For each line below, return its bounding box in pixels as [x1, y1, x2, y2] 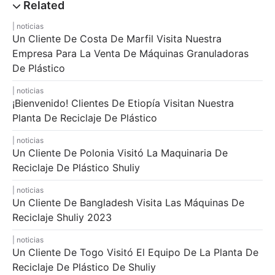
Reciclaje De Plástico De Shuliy [12, 261, 156, 273]
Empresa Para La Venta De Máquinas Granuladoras [12, 47, 249, 60]
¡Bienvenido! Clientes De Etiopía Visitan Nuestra [12, 97, 234, 109]
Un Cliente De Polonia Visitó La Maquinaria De [12, 147, 228, 159]
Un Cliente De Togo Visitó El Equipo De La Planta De [12, 246, 258, 258]
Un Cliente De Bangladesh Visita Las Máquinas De [12, 196, 244, 209]
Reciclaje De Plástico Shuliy [12, 161, 140, 174]
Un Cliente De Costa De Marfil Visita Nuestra [12, 33, 222, 45]
